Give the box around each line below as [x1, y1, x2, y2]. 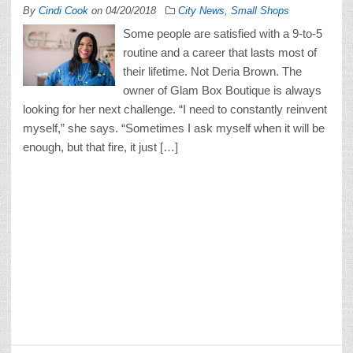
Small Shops [231, 4, 289, 17]
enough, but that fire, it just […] [23, 139, 178, 154]
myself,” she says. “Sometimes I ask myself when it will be [23, 121, 325, 135]
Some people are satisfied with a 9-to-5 [123, 26, 322, 40]
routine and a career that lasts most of [123, 45, 317, 59]
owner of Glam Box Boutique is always [123, 83, 321, 97]
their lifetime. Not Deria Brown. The [123, 64, 302, 78]
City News [178, 4, 225, 17]
